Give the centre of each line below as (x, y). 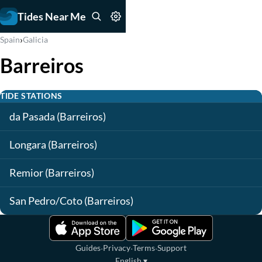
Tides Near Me (52, 16)
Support (172, 248)
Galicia (35, 39)
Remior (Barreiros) (52, 173)
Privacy (117, 248)
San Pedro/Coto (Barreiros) (71, 201)
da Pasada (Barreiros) (58, 117)
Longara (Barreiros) (53, 145)
